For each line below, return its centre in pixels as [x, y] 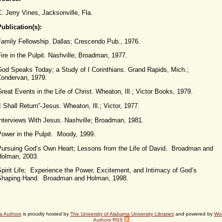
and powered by [194, 214]
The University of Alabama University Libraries [122, 214]
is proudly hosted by [46, 214]
